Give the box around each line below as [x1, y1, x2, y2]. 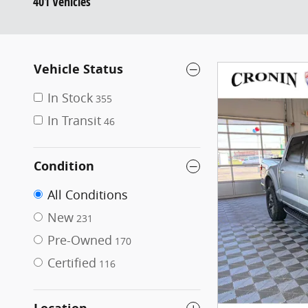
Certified [47, 254, 96, 271]
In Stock [47, 89, 93, 106]
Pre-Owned [47, 232, 112, 248]
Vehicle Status [34, 60, 123, 78]
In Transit [47, 112, 101, 129]
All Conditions [47, 186, 128, 203]
